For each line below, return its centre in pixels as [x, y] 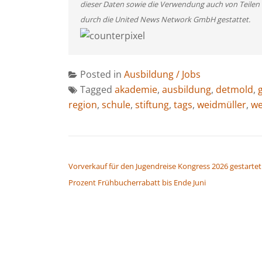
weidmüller [222, 104]
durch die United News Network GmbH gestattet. [165, 19]
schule [116, 104]
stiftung [152, 104]
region [83, 104]
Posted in [102, 74]
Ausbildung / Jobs [162, 74]
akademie [136, 89]
